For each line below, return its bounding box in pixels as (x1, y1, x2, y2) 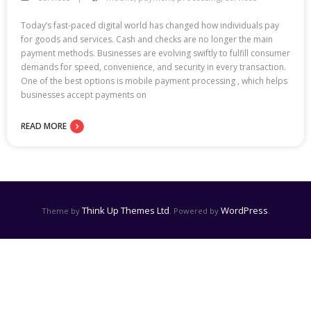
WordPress (220, 203, 268, 217)
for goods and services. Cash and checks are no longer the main (21, 33, 273, 45)
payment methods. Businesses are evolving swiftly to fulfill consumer (21, 47, 290, 59)
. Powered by (169, 205, 221, 216)
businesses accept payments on (21, 88, 146, 101)
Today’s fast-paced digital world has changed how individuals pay (21, 19, 279, 31)
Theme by (41, 205, 82, 216)
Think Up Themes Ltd (81, 203, 169, 217)
